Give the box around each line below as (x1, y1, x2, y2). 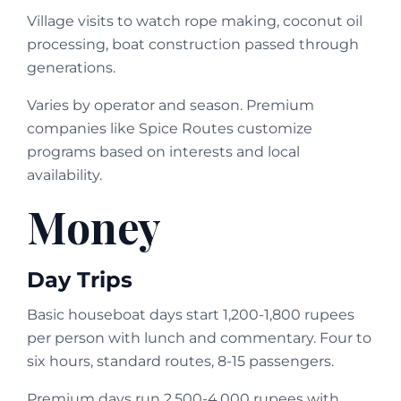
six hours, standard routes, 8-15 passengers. (27, 352, 334, 370)
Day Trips (27, 266, 132, 293)
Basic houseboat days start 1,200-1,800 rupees (27, 305, 354, 323)
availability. (27, 166, 102, 183)
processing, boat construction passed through (27, 35, 359, 53)
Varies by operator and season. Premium (27, 96, 314, 114)
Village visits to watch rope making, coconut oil (27, 12, 363, 30)
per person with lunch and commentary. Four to (27, 328, 371, 346)
